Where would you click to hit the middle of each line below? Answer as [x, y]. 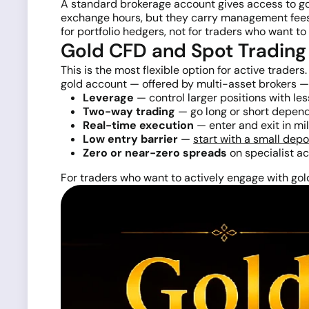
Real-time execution [138, 125]
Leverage [108, 98]
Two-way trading [129, 111]
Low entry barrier [130, 139]
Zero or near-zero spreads [155, 153]
